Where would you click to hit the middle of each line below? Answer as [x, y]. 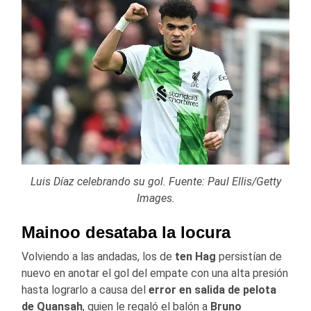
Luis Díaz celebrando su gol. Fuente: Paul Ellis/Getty [155, 182]
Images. [155, 199]
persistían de [249, 257]
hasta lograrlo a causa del [85, 290]
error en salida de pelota [212, 290]
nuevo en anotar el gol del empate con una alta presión [155, 274]
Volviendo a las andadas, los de [98, 257]
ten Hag [195, 257]
